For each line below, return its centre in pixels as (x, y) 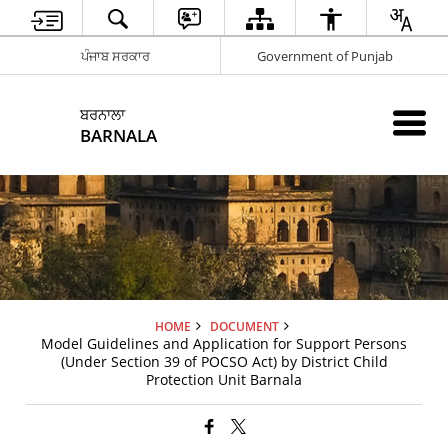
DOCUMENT (244, 326)
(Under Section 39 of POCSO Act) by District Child (224, 361)
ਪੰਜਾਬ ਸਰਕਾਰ (115, 55)
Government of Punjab (324, 55)
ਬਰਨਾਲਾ (103, 114)
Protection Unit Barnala (224, 379)
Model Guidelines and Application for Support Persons (224, 343)
